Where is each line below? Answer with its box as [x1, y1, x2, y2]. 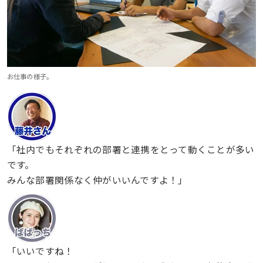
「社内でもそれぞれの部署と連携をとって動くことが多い [6, 142, 255, 156]
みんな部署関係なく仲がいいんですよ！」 [6, 173, 188, 186]
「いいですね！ [6, 244, 74, 258]
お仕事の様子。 [6, 72, 53, 82]
